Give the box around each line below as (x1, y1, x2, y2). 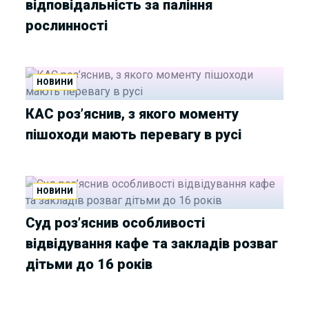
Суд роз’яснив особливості (26, 214, 206, 231)
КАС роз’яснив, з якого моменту (26, 105, 239, 122)
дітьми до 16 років (26, 255, 153, 272)
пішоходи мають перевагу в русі (26, 126, 242, 143)
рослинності (26, 17, 108, 34)
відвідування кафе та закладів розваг (26, 235, 279, 252)
